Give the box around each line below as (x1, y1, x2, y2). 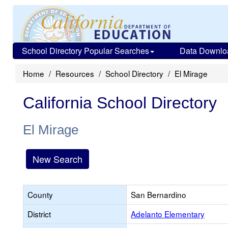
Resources (55, 68, 94, 79)
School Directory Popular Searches (22, 45, 149, 56)
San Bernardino (131, 189, 186, 200)
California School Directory (23, 94, 217, 112)
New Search (33, 152, 82, 165)
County (27, 189, 53, 200)
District (27, 208, 51, 219)
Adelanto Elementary (131, 208, 205, 219)
